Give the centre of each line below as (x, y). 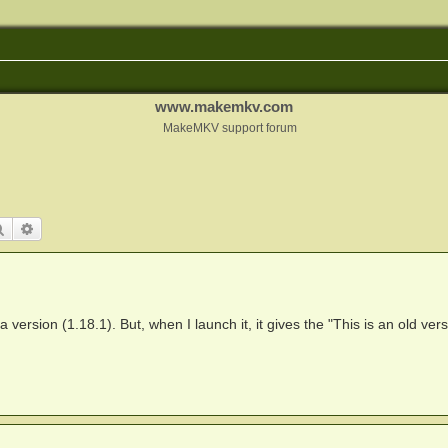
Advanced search (87, 228)
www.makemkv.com (224, 106)
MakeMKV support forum (230, 128)
